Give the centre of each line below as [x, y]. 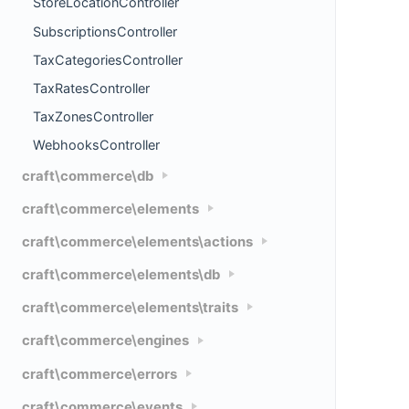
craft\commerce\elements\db [121, 275]
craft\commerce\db [88, 176]
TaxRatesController [91, 88]
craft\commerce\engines [105, 341]
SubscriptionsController [105, 31]
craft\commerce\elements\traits [130, 308]
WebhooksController [96, 145]
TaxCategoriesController [108, 59]
